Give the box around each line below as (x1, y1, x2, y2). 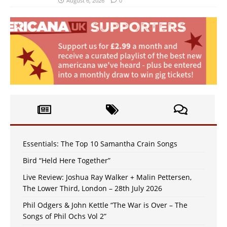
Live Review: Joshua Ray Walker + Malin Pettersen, (23, 172, 192, 182)
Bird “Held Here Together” (23, 155, 110, 165)
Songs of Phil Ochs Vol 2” (23, 211, 106, 221)
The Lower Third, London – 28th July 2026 (23, 183, 162, 193)
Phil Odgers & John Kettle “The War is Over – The (23, 200, 187, 210)
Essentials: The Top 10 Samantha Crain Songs (23, 138, 177, 148)
